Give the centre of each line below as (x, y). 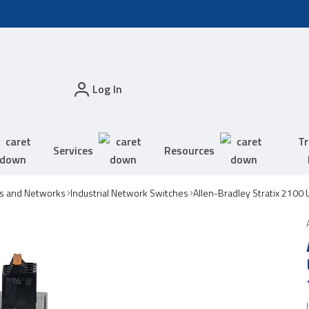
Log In (107, 89)
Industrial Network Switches (129, 192)
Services (73, 150)
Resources (189, 150)
